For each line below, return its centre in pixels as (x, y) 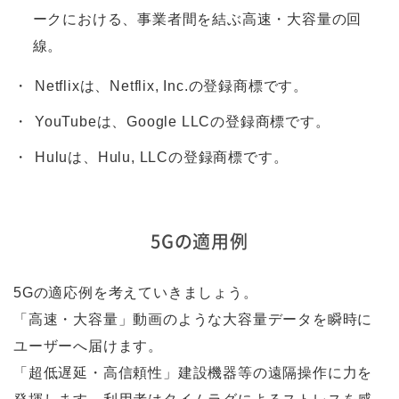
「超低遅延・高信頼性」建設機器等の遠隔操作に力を (193, 372)
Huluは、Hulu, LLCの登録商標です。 (162, 157)
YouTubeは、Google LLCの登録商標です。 (183, 121)
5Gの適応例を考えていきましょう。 (136, 292)
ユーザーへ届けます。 (88, 346)
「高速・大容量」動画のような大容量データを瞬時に (193, 319)
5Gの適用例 (199, 240)
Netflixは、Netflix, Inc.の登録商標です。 (171, 85)
